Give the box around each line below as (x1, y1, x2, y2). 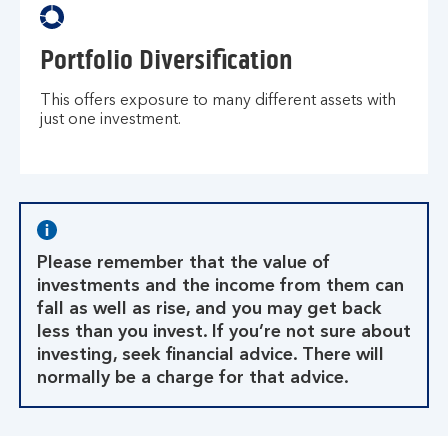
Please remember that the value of (37, 254, 330, 272)
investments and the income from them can (37, 277, 404, 295)
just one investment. (40, 112, 181, 128)
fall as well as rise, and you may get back (37, 300, 382, 318)
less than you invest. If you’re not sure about (37, 323, 411, 341)
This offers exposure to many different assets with (40, 93, 396, 109)
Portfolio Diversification (40, 43, 293, 77)
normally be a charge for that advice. (37, 369, 349, 387)
